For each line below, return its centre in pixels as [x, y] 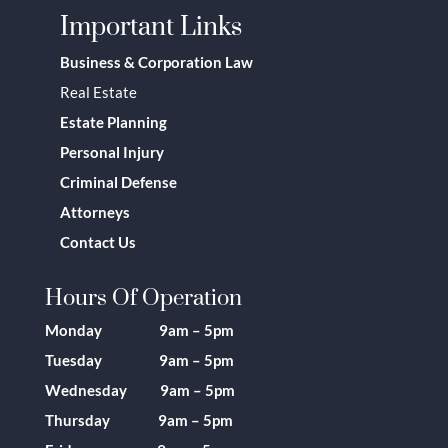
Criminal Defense [118, 182]
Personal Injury [111, 152]
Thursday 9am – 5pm [138, 420]
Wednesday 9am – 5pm [139, 390]
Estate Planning [113, 122]
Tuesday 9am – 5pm [139, 360]
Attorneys [94, 212]
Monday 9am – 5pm [139, 330]
